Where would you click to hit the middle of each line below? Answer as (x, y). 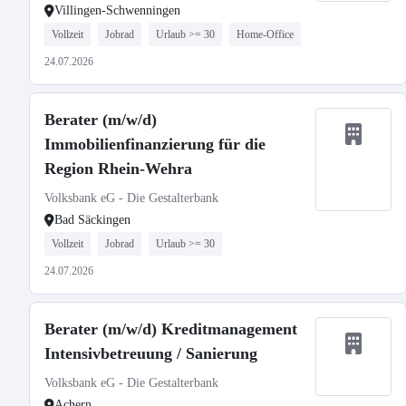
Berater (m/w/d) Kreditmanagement (171, 329)
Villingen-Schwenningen (117, 10)
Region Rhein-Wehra (118, 169)
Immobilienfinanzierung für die (155, 144)
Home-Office (265, 34)
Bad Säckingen (92, 220)
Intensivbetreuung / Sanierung (151, 353)
